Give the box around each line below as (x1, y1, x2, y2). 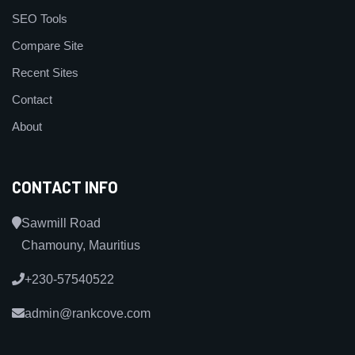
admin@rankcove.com (25, 307, 151, 321)
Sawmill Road (21, 216, 101, 231)
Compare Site (12, 39, 83, 53)
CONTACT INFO (12, 177, 118, 197)
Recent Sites (12, 66, 78, 80)
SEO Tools (12, 12, 67, 26)
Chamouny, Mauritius (21, 239, 140, 253)
